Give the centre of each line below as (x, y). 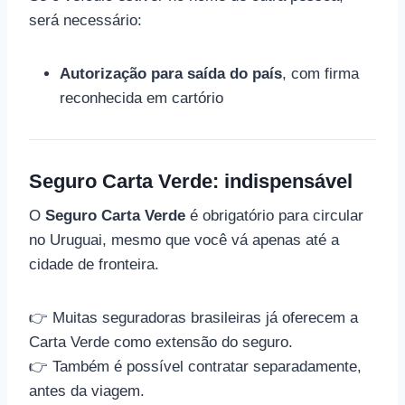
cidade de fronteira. (94, 264)
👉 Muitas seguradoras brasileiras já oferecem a (193, 318)
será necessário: (85, 20)
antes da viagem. (87, 391)
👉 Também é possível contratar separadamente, (195, 367)
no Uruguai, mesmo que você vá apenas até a (184, 240)
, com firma (320, 74)
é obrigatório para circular (274, 216)
